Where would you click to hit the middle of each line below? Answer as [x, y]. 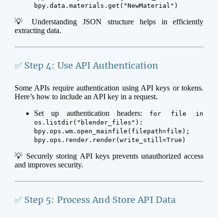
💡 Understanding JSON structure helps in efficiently [109, 22]
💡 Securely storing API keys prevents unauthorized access [109, 156]
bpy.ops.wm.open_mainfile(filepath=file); [112, 131]
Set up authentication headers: [92, 113]
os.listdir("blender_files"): [88, 123]
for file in [177, 114]
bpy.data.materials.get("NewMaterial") [106, 6]
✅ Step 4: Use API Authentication [86, 66]
